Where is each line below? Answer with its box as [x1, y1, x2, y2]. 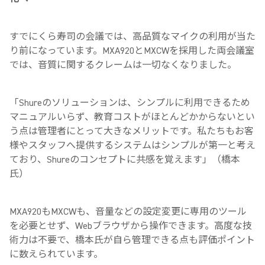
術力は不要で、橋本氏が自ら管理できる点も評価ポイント [9, 234, 255, 246]
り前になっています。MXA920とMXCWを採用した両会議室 [9, 45, 254, 57]
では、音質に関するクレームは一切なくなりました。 [9, 59, 237, 71]
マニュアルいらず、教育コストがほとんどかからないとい [9, 111, 255, 123]
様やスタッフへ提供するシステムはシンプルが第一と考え [9, 140, 256, 151]
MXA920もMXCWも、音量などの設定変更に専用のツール [9, 206, 247, 218]
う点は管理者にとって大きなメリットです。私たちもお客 [9, 125, 254, 137]
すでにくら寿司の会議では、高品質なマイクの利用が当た [9, 31, 256, 43]
